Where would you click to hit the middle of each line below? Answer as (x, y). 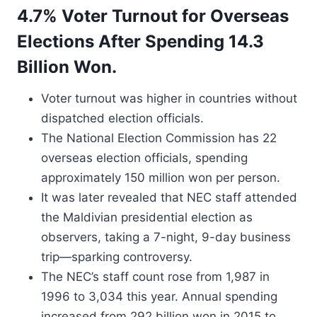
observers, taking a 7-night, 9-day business (166, 237)
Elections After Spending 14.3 (140, 41)
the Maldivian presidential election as (147, 217)
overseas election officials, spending (144, 158)
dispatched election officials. (122, 118)
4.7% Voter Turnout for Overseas (153, 16)
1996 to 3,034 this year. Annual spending (159, 296)
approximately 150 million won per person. (161, 178)
